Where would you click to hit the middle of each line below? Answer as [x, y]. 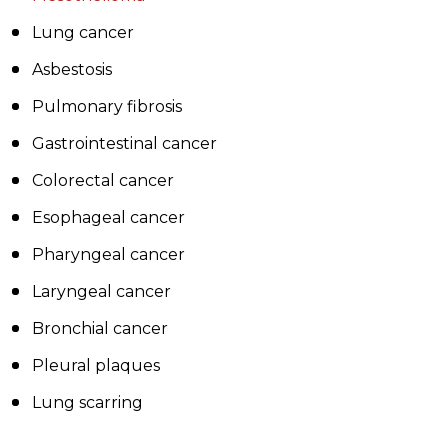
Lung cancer [83, 32]
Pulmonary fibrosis [107, 106]
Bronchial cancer [100, 328]
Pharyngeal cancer [108, 254]
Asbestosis [72, 69]
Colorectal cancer [103, 180]
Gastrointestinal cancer [124, 143]
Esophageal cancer [108, 217]
